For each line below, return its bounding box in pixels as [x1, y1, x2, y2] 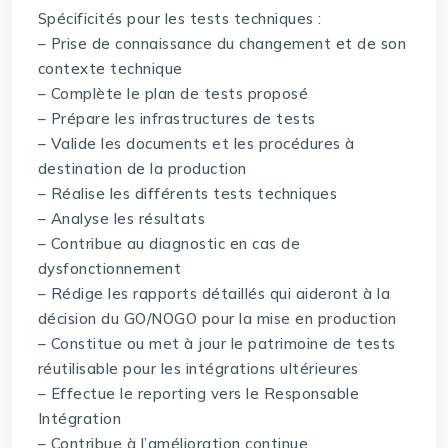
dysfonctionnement [37, 259, 182, 279]
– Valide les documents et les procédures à [37, 134, 355, 154]
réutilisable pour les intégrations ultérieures [37, 359, 359, 379]
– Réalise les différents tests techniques [37, 184, 338, 204]
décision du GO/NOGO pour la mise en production [37, 309, 397, 329]
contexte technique [37, 59, 183, 79]
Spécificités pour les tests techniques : [37, 9, 322, 29]
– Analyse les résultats [37, 209, 206, 229]
